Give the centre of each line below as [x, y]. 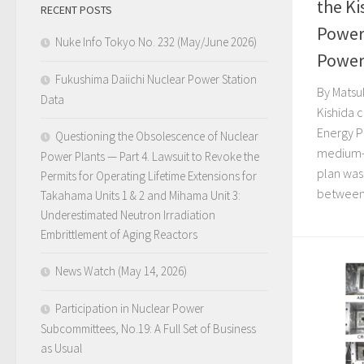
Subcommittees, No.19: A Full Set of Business [148, 329]
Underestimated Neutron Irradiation [128, 215]
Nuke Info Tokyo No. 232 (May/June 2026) [156, 42]
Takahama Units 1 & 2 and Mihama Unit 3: [141, 195]
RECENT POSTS [76, 10]
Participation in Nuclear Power [130, 308]
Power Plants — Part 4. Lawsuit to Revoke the [150, 156]
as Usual [61, 348]
